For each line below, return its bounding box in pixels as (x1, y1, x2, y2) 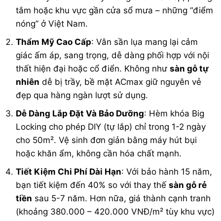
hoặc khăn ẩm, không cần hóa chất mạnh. (16, 148, 182, 158)
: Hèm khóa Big (144, 108, 205, 118)
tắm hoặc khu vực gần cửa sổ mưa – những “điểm (16, 5, 214, 15)
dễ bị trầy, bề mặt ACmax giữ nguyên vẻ (39, 76, 202, 87)
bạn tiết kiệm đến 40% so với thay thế (16, 180, 169, 190)
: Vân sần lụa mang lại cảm (91, 37, 198, 47)
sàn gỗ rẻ (169, 180, 207, 190)
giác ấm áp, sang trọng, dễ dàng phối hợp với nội (16, 50, 210, 60)
